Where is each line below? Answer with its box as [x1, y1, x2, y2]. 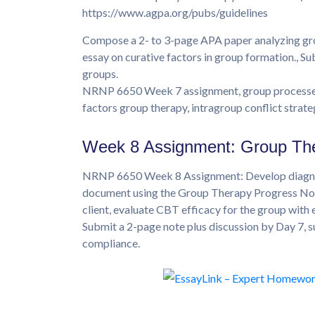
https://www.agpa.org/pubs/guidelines [82, 6, 268, 20]
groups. [82, 67, 118, 81]
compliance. [82, 236, 140, 250]
